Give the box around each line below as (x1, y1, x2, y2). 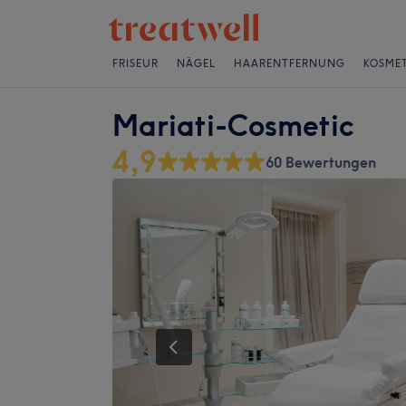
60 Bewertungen (266, 153, 376, 171)
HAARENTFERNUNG (234, 57, 345, 70)
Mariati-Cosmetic (112, 108, 354, 143)
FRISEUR (112, 57, 159, 70)
